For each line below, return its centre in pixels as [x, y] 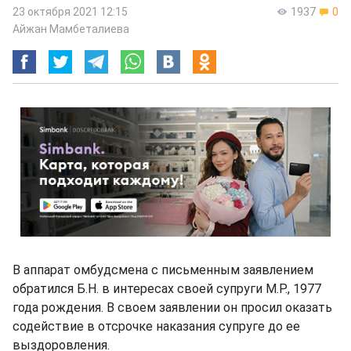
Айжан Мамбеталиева [71, 29]
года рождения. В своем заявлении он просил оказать [172, 308]
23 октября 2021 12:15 [70, 12]
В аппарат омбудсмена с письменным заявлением [163, 270]
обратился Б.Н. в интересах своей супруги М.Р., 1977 [167, 289]
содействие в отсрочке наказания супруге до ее [156, 326]
